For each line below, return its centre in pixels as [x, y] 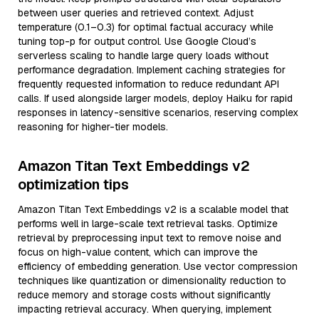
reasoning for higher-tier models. [93, 127]
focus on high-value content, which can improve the [138, 252]
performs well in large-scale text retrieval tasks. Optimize [148, 224]
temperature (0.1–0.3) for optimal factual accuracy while [146, 27]
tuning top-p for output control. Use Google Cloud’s [137, 41]
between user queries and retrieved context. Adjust [136, 13]
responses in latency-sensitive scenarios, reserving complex [158, 113]
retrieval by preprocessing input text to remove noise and [150, 238]
